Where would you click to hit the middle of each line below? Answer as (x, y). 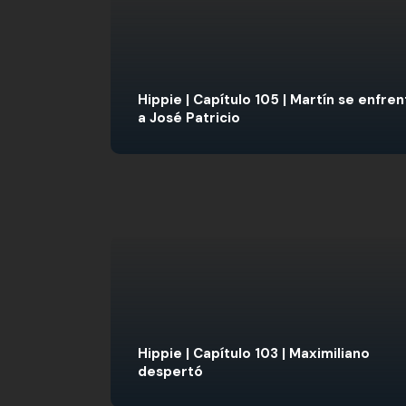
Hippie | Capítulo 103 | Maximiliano (254, 353)
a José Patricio (189, 118)
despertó (170, 372)
